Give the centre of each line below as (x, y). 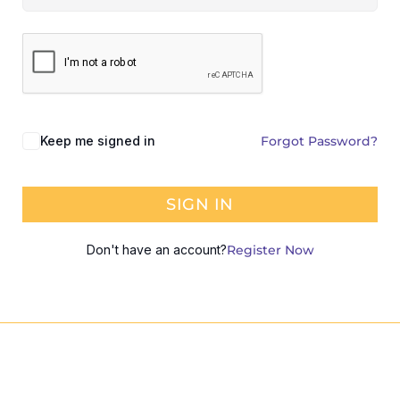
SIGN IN (200, 204)
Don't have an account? (156, 250)
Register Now (270, 250)
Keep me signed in (98, 141)
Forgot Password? (319, 141)
